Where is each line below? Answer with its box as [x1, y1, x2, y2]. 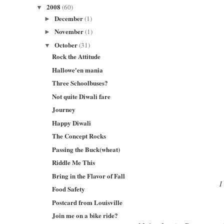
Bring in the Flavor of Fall [52, 170, 125, 180]
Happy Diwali [52, 117, 91, 127]
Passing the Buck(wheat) [52, 144, 120, 154]
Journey [52, 104, 76, 114]
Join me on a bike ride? [52, 210, 118, 220]
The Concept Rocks [52, 131, 106, 140]
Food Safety [52, 184, 85, 193]
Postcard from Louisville [52, 197, 123, 207]
